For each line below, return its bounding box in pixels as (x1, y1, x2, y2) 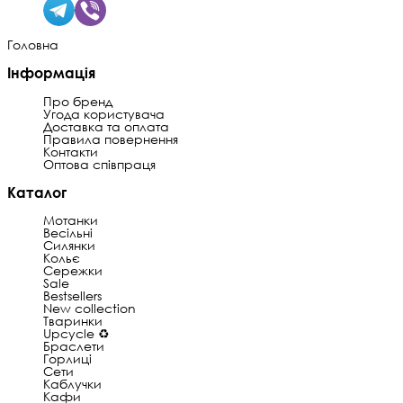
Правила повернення (43, 130, 178, 147)
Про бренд (43, 93, 112, 109)
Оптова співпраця (43, 156, 156, 172)
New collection (43, 300, 136, 317)
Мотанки (43, 212, 98, 228)
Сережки (43, 263, 103, 279)
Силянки (43, 237, 95, 254)
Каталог (7, 183, 67, 201)
